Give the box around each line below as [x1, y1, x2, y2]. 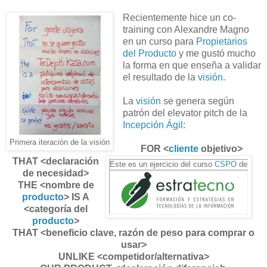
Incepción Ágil [122, 119, 183, 130]
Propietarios [195, 36, 247, 46]
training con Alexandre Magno [122, 24, 249, 35]
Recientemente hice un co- [122, 12, 236, 23]
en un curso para [122, 36, 196, 46]
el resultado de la [122, 72, 198, 82]
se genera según [160, 95, 234, 106]
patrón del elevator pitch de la [122, 107, 247, 118]
